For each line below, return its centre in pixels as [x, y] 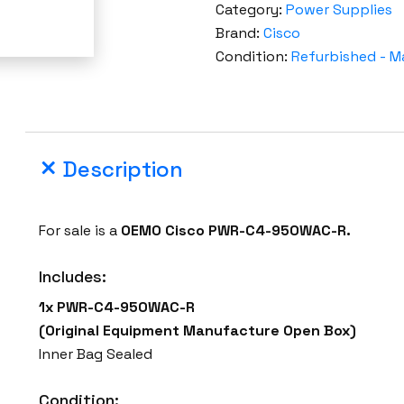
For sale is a [80, 231]
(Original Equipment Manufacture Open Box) [198, 331]
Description [123, 170]
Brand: [239, 33]
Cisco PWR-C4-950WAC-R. [258, 231]
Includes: [73, 277]
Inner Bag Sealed [96, 354]
